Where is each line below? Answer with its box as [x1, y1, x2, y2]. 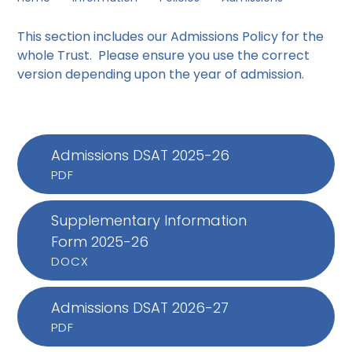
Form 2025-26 [50, 232, 148, 252]
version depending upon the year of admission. [17, 65, 305, 84]
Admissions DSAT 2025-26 [50, 145, 229, 165]
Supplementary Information [50, 211, 247, 231]
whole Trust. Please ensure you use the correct [17, 46, 310, 65]
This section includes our [17, 27, 171, 46]
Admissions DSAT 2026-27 [50, 298, 229, 318]
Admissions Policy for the [170, 27, 324, 46]
